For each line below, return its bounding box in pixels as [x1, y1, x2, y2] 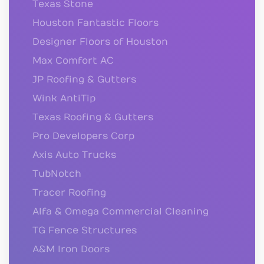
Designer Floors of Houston [32, 37, 168, 48]
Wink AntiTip [32, 93, 95, 104]
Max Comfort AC [32, 55, 114, 67]
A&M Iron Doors [32, 244, 110, 255]
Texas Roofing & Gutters [32, 112, 153, 123]
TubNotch [32, 169, 81, 180]
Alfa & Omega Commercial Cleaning [32, 206, 209, 217]
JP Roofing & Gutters [32, 74, 136, 85]
